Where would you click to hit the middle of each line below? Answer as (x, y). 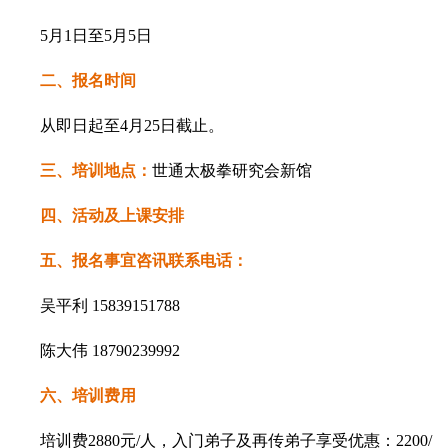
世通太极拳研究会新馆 (232, 171)
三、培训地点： (96, 171)
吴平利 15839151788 (110, 306)
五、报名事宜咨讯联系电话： (144, 261)
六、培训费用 (88, 396)
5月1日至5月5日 (96, 36)
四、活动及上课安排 (112, 216)
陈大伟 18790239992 (110, 351)
